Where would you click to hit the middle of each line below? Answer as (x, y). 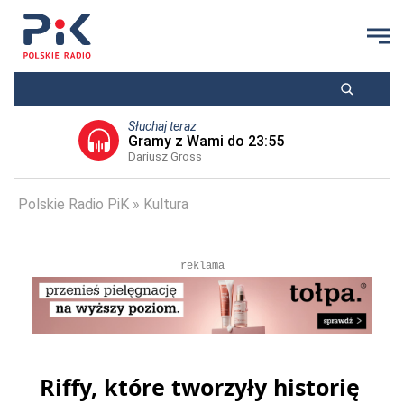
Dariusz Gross (165, 156)
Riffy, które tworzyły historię (200, 387)
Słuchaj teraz (162, 126)
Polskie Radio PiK (73, 204)
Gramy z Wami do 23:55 (206, 141)
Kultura (166, 204)
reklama (202, 266)
